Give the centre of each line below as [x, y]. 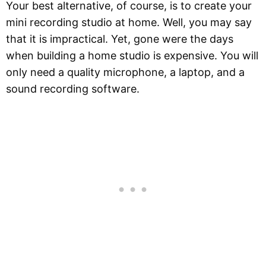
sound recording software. [73, 88]
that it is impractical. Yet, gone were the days [120, 39]
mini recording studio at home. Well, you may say [129, 22]
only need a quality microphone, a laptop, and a [125, 72]
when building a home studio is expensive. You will [132, 55]
